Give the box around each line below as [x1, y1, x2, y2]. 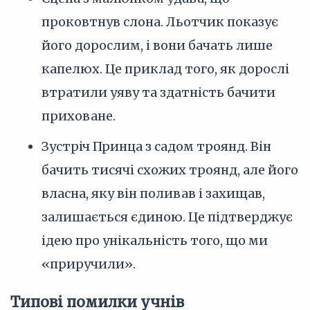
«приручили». [42, 256, 136, 272]
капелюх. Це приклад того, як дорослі [42, 61, 289, 77]
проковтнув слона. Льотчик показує [42, 14, 278, 30]
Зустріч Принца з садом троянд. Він [42, 138, 271, 154]
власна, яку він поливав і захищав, [42, 185, 265, 201]
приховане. [42, 108, 116, 124]
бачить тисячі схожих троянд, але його [42, 162, 298, 178]
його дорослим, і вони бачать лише [42, 37, 273, 53]
